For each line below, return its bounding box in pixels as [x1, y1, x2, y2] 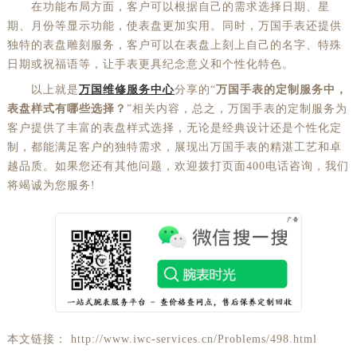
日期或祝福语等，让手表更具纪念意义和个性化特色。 [6, 58, 294, 71]
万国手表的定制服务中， [215, 84, 347, 96]
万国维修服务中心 [78, 84, 175, 96]
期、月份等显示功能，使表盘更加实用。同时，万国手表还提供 [6, 20, 342, 33]
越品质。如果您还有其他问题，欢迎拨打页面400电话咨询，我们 [6, 160, 349, 173]
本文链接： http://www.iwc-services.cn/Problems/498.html [6, 332, 317, 345]
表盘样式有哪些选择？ [6, 103, 127, 116]
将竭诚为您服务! [6, 179, 96, 192]
